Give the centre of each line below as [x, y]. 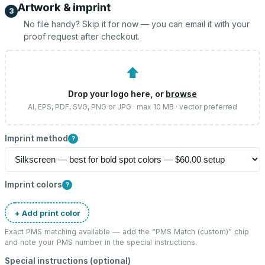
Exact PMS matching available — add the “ [80, 232]
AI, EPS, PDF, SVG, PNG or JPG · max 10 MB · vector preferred [132, 107]
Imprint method [36, 138]
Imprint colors [33, 185]
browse [181, 94]
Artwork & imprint [64, 7]
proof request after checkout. [82, 36]
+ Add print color [47, 213]
